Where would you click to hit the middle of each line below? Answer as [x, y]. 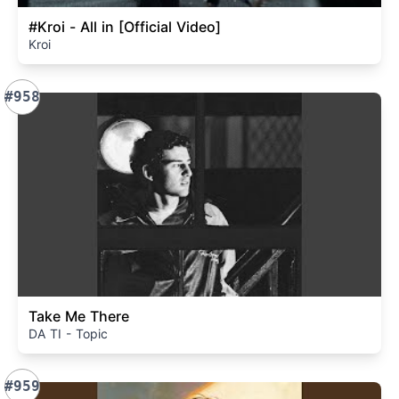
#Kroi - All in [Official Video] [125, 26]
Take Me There [79, 316]
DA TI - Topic [68, 334]
